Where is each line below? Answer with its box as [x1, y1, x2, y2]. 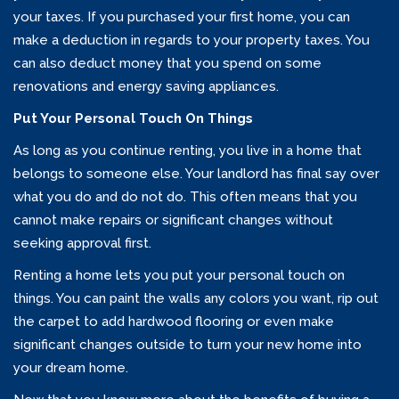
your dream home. [13, 360, 128, 377]
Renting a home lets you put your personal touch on [13, 267, 345, 284]
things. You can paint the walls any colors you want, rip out [13, 290, 379, 307]
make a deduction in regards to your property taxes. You [13, 32, 370, 49]
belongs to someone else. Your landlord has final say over [13, 166, 379, 183]
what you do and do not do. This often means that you [13, 189, 357, 206]
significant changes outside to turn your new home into [13, 337, 362, 354]
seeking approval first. [13, 235, 151, 252]
